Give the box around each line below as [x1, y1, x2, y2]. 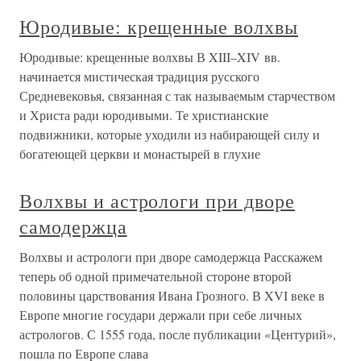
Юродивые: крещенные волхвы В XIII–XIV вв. [19, 48, 280, 66]
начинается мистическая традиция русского [19, 68, 259, 85]
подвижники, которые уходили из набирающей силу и [19, 126, 320, 143]
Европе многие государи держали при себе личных [19, 306, 302, 324]
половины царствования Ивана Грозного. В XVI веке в [19, 287, 325, 305]
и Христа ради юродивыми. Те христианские [19, 106, 268, 124]
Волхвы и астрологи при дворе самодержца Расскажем [19, 248, 322, 266]
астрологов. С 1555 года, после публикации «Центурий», [19, 326, 336, 343]
